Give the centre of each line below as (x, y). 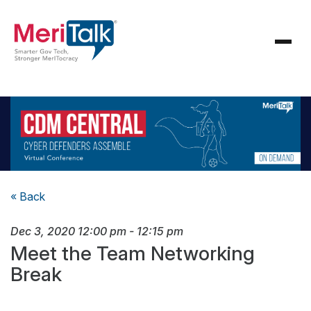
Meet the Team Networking (133, 254)
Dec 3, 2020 (43, 232)
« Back (28, 197)
